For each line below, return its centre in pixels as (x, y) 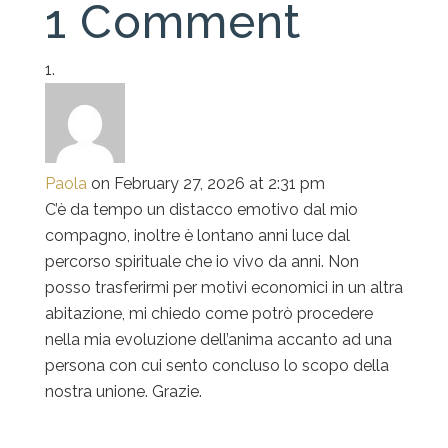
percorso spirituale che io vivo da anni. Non (201, 261)
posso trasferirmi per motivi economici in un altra (223, 287)
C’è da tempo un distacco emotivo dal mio (201, 209)
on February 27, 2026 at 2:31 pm (207, 183)
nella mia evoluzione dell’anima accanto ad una (218, 339)
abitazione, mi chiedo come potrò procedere (208, 313)
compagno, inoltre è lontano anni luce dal (197, 235)
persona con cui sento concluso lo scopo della (216, 365)
